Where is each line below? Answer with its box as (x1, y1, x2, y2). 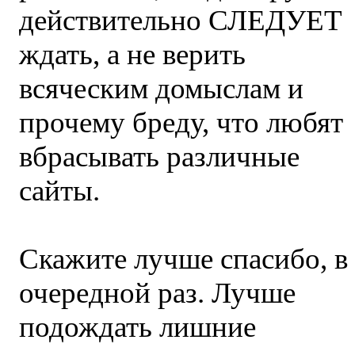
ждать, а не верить (19, 38, 246, 71)
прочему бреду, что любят (19, 106, 343, 139)
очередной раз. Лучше (19, 277, 296, 309)
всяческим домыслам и (19, 72, 303, 105)
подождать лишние (19, 311, 256, 343)
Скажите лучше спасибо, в (19, 242, 348, 275)
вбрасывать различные (19, 140, 300, 173)
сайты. (19, 174, 100, 207)
